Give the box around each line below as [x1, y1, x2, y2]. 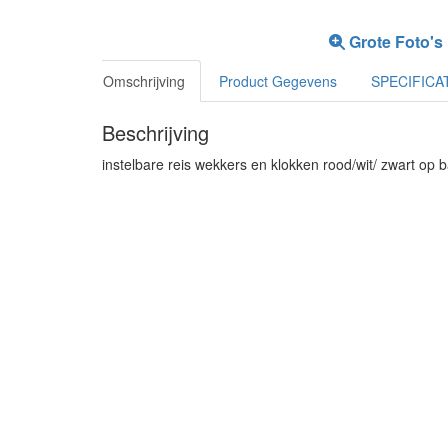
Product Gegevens [219, 71, 337, 91]
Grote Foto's [345, 30, 444, 53]
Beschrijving [102, 118, 209, 147]
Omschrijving [103, 71, 185, 91]
